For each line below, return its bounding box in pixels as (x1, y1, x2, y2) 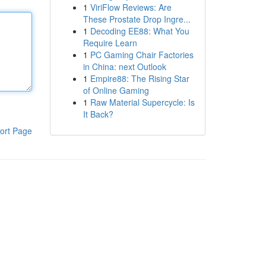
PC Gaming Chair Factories (90, 49, 194, 61)
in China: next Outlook (83, 61, 166, 72)
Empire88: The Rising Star (90, 72, 189, 84)
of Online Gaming (83, 84, 149, 96)
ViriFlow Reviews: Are (90, 1, 172, 13)
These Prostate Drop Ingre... (83, 13, 191, 25)
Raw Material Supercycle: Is (90, 96, 195, 108)
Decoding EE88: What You (90, 25, 189, 37)
